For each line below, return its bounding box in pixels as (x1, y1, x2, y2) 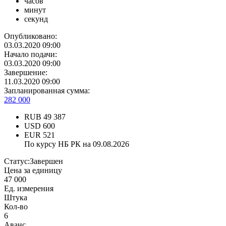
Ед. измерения (4, 184, 53, 193)
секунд (24, 15, 48, 24)
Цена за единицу (4, 166, 62, 175)
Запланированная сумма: (4, 86, 90, 95)
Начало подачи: (4, 50, 57, 59)
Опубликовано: (4, 32, 57, 41)
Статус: (4, 157, 30, 166)
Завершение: (4, 68, 47, 77)
